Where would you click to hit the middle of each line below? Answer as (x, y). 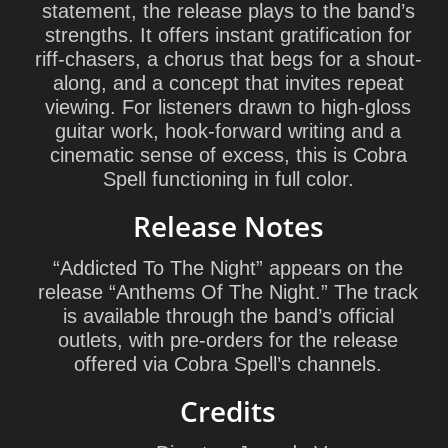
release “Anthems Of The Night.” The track (228, 292)
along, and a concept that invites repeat (228, 83)
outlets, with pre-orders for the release (228, 340)
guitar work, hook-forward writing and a (228, 131)
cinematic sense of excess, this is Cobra (228, 155)
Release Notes (228, 226)
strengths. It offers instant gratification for (228, 35)
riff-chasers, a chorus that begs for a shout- (228, 59)
